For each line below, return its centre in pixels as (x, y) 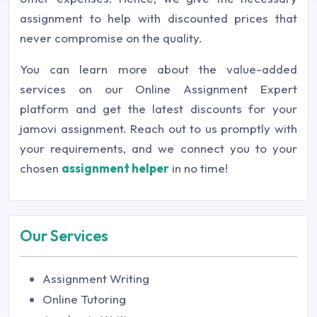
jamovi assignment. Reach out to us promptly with (158, 128)
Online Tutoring (84, 299)
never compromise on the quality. (111, 38)
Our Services (64, 236)
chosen (41, 168)
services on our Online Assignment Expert (158, 89)
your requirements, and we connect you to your (158, 148)
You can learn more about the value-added (158, 69)
